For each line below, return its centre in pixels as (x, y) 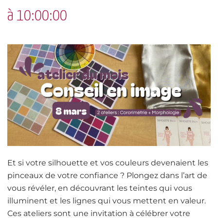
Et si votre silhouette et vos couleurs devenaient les (108, 163)
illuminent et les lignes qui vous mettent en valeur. (107, 201)
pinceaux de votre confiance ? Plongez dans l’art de (107, 175)
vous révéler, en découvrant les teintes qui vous (100, 188)
